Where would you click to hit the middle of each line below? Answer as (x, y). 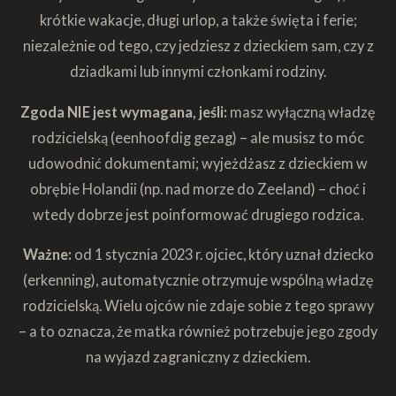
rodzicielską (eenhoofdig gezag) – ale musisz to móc (198, 137)
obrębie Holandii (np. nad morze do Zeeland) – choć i (198, 188)
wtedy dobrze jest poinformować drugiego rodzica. (198, 214)
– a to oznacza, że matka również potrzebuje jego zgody (198, 331)
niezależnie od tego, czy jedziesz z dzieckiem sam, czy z (198, 46)
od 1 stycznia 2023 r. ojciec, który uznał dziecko (224, 254)
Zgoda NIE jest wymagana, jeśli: (125, 111)
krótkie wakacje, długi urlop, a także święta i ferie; (198, 20)
